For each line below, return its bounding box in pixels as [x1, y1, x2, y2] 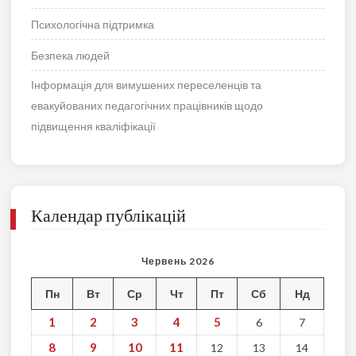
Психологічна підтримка [31, 17, 155, 31]
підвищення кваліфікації [31, 118, 157, 133]
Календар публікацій [31, 203, 187, 226]
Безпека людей [31, 48, 110, 62]
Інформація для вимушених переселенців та [31, 77, 262, 91]
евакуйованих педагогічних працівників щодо [31, 98, 264, 112]
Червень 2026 [141, 254, 215, 267]
